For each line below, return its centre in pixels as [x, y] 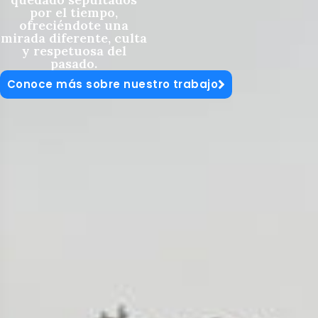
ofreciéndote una [74, 25]
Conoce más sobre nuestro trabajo [113, 84]
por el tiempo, [74, 12]
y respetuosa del [74, 50]
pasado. [74, 63]
